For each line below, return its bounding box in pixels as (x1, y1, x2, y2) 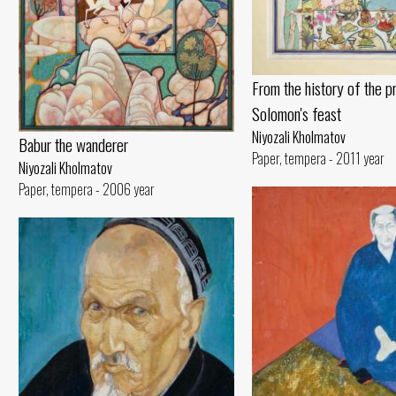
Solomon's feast (252, 101, 341, 127)
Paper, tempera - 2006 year (19, 179, 155, 201)
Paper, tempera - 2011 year (252, 148, 385, 170)
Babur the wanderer (19, 132, 128, 158)
